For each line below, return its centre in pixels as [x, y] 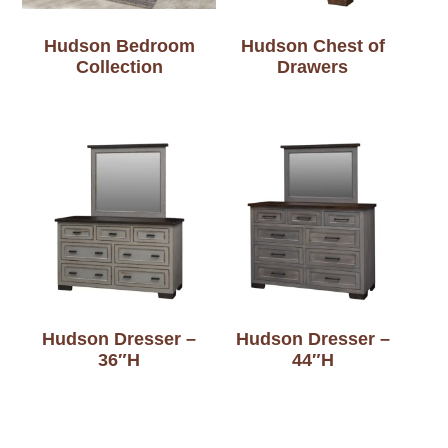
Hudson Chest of [312, 46]
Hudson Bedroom [119, 46]
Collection [119, 67]
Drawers [313, 67]
